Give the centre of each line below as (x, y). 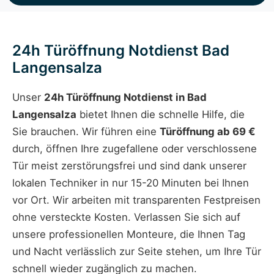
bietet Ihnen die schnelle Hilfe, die (161, 115)
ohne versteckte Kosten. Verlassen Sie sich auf (126, 217)
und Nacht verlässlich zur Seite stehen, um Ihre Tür (137, 252)
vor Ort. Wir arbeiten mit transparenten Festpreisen (136, 200)
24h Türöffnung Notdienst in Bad (125, 98)
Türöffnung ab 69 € (208, 132)
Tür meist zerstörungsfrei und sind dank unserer (129, 166)
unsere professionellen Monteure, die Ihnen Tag (129, 235)
